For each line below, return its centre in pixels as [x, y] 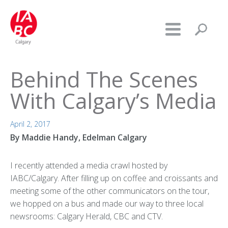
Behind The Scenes [104, 79]
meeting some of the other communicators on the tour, [110, 191]
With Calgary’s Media [113, 101]
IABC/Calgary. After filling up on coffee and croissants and [114, 178]
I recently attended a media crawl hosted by [89, 165]
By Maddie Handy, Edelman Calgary [79, 137]
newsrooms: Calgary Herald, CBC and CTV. [87, 216]
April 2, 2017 [30, 124]
